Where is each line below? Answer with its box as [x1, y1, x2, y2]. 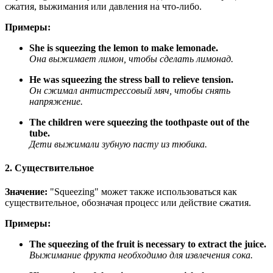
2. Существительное [5, 163, 94, 174]
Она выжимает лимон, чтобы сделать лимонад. [29, 53, 233, 64]
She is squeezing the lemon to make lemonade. [29, 42, 218, 53]
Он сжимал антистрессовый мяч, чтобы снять [29, 85, 230, 96]
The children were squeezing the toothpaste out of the [29, 116, 249, 127]
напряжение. [29, 96, 83, 107]
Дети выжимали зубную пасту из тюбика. [29, 138, 207, 149]
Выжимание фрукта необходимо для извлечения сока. [29, 250, 253, 261]
